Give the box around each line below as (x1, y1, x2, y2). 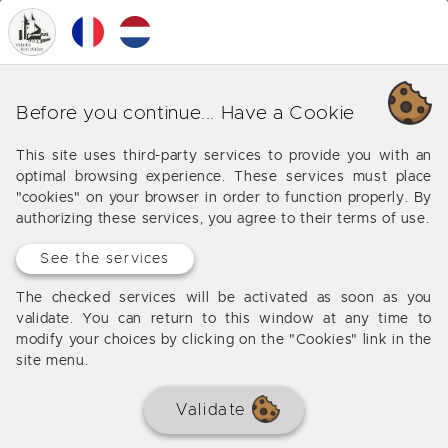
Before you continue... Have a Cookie (16, 103, 356, 123)
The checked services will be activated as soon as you (16, 291, 432, 306)
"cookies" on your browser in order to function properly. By (16, 191, 432, 206)
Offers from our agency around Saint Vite (16, 176, 342, 192)
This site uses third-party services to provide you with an (16, 149, 432, 164)
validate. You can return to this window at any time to (16, 312, 432, 327)
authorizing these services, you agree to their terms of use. (16, 212, 430, 227)
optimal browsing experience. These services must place (16, 170, 432, 185)
